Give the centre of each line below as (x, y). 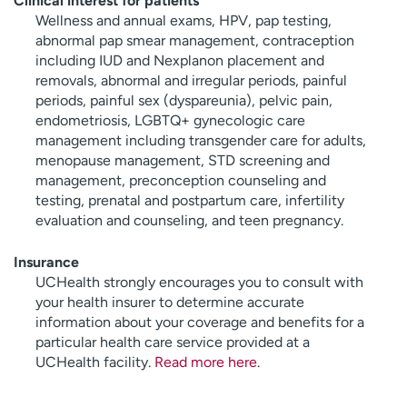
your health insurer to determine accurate (170, 302)
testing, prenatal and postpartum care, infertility (190, 200)
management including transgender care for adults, (201, 140)
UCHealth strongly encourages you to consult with (199, 282)
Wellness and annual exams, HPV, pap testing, (184, 20)
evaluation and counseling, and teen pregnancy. (189, 220)
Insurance (46, 262)
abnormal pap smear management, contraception (195, 40)
